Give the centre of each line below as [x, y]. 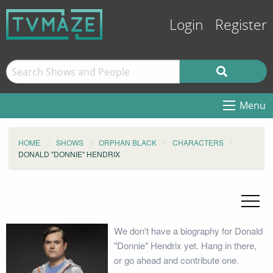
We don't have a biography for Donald [188, 231]
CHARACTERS [198, 142]
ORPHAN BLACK [128, 142]
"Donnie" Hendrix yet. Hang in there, [185, 245]
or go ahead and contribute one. [176, 260]
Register [241, 25]
